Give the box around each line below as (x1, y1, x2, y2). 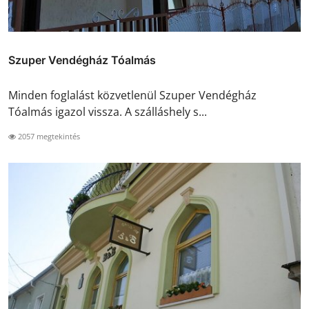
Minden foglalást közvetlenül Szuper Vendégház (8, 87, 257, 103)
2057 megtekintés (16, 130, 80, 141)
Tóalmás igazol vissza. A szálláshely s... (8, 103, 207, 119)
